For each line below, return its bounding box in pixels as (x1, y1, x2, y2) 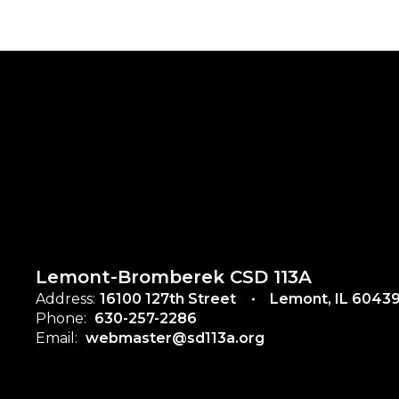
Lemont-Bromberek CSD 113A (36, 266, 312, 288)
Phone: (36, 310, 86, 327)
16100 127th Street (100, 290, 236, 307)
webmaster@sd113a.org (85, 330, 265, 346)
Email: (36, 330, 77, 346)
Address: (36, 290, 95, 307)
